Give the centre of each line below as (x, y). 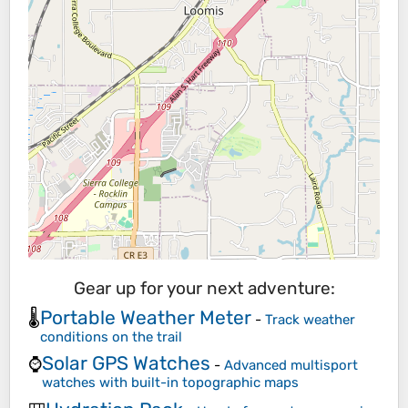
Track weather (310, 319)
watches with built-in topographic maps (170, 383)
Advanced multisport (291, 366)
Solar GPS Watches (126, 363)
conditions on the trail (111, 337)
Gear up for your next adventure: (204, 289)
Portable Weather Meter (146, 317)
